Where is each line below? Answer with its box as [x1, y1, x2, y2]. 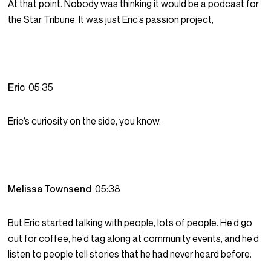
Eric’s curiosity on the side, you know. [8, 115, 162, 128]
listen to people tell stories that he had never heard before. [8, 248, 252, 261]
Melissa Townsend [8, 183, 96, 195]
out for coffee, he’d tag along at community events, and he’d [8, 232, 260, 245]
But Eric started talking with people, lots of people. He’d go [8, 217, 253, 229]
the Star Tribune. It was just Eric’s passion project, [8, 13, 214, 26]
